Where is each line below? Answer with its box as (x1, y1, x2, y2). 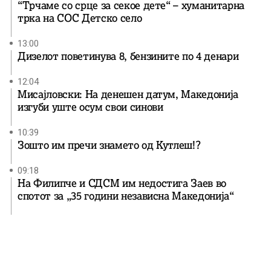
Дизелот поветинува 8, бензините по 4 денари (18, 49, 239, 63)
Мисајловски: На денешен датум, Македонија (18, 87, 239, 101)
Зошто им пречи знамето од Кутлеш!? (18, 138, 201, 152)
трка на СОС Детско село (18, 11, 142, 25)
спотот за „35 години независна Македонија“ (18, 189, 234, 203)
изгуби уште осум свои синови (18, 100, 163, 114)
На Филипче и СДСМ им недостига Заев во (18, 176, 227, 190)
